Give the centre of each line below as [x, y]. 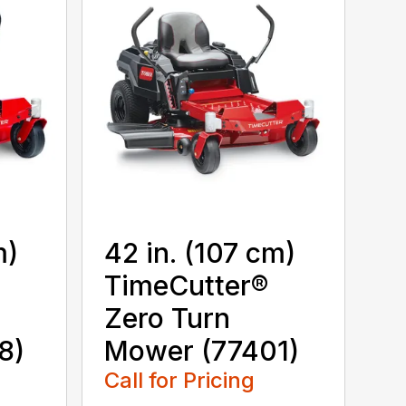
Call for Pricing [180, 381]
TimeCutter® [187, 286]
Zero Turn [168, 319]
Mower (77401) [202, 351]
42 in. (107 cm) [200, 253]
